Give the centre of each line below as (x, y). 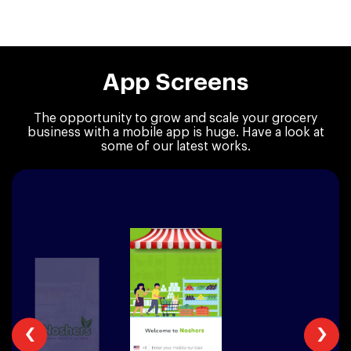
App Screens (175, 83)
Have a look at (283, 133)
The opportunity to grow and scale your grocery (175, 119)
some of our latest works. (175, 147)
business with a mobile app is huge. (134, 133)
